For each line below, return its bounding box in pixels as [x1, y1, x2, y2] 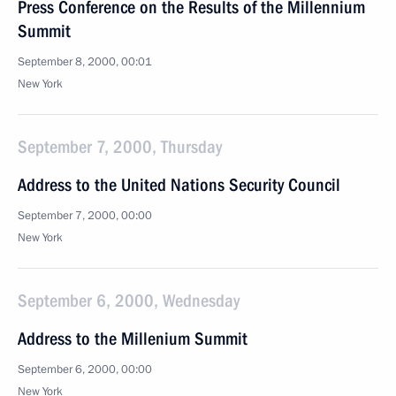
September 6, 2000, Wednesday [18, 290, 240, 311]
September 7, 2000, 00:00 [18, 208, 152, 224]
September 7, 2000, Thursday [18, 136, 222, 157]
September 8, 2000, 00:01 [18, 54, 152, 70]
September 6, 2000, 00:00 [18, 362, 152, 377]
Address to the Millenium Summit [18, 328, 247, 349]
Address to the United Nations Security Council [18, 174, 340, 195]
